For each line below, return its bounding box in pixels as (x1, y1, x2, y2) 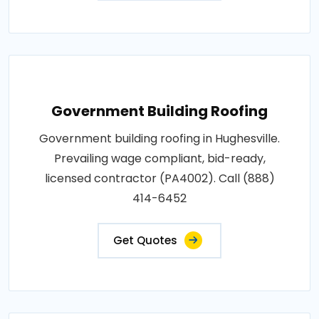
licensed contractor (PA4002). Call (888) (44, 169, 275, 187)
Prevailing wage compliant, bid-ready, (53, 150, 266, 167)
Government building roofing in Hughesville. (39, 130, 280, 147)
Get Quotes (113, 232, 177, 248)
